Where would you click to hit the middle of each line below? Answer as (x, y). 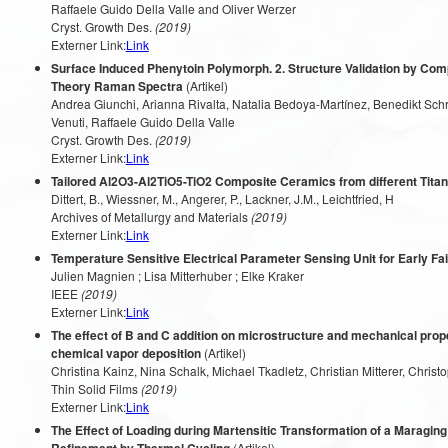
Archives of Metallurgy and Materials (149, 216)
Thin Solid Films (94, 388)
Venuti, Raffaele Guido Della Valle (142, 121)
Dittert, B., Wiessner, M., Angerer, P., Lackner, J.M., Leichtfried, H (222, 198)
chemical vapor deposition (125, 353)
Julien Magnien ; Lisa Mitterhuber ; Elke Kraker (177, 275)
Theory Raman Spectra (116, 86)
